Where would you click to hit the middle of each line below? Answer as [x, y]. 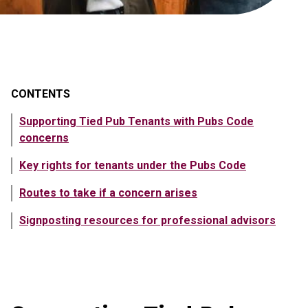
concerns [44, 138]
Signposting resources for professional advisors [147, 220]
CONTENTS [41, 94]
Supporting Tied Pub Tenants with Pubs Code [136, 121]
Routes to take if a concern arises [108, 193]
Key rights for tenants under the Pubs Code [133, 165]
